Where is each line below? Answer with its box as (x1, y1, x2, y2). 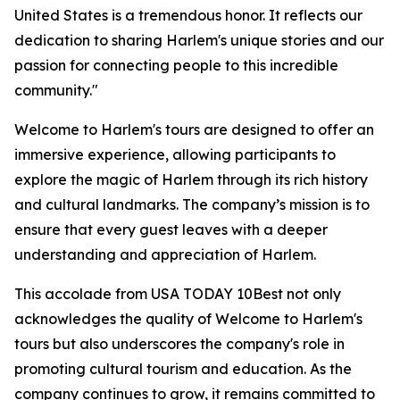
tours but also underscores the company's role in (14, 335, 345, 353)
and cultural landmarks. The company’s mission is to (14, 196, 370, 213)
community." (14, 81, 98, 99)
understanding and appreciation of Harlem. (14, 246, 316, 263)
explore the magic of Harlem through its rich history (14, 171, 368, 188)
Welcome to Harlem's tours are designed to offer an (14, 121, 374, 138)
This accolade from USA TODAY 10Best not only (14, 285, 341, 303)
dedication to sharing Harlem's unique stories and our (14, 31, 384, 49)
